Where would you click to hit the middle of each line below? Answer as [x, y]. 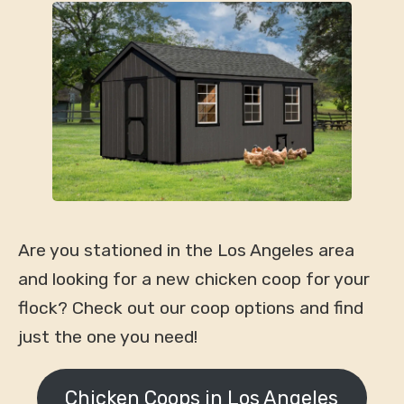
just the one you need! [107, 336]
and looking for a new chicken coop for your [193, 279]
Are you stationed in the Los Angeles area [186, 250]
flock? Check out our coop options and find [190, 308]
